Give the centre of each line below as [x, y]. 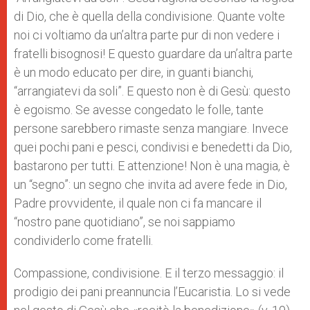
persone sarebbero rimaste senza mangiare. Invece [151, 128]
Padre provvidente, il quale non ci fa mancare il [138, 203]
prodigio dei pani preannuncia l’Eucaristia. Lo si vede [152, 292]
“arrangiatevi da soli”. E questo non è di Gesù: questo [152, 91]
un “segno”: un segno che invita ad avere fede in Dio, [151, 184]
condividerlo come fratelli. [83, 240]
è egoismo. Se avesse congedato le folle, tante [139, 110]
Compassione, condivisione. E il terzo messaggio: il [149, 273]
